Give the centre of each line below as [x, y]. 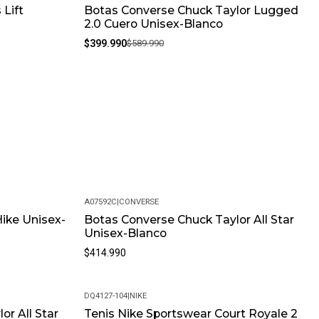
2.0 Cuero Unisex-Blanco [153, 24]
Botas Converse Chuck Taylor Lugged [191, 11]
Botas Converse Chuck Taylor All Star [189, 220]
